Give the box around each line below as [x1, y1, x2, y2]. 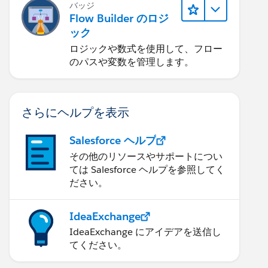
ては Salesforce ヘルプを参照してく [69, 163, 225, 176]
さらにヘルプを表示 [22, 104, 129, 120]
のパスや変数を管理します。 [69, 56, 194, 68]
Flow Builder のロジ [69, 11, 169, 25]
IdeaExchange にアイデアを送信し [69, 226, 221, 238]
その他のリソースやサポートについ [69, 150, 223, 163]
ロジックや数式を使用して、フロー [69, 42, 223, 55]
